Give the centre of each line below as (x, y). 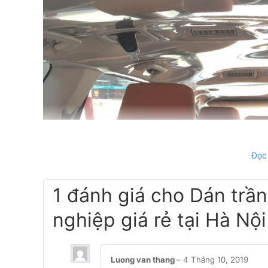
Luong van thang (144, 259)
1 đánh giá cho (121, 195)
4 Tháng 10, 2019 (216, 259)
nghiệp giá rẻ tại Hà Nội (159, 220)
